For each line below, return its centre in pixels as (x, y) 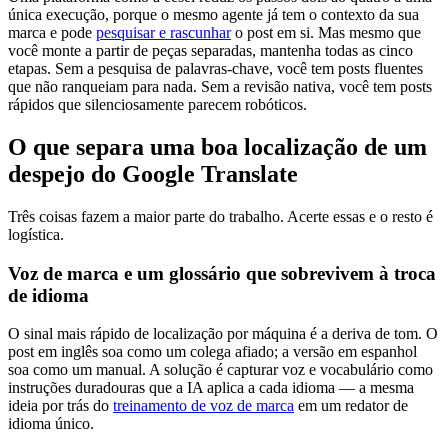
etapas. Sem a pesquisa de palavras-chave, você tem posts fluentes (215, 69)
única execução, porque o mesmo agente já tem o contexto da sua (213, 15)
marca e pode (52, 33)
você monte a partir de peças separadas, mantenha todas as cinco (210, 51)
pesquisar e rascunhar (163, 33)
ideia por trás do (60, 406)
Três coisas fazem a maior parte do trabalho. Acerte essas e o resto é (220, 216)
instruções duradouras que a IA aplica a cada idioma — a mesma (211, 388)
